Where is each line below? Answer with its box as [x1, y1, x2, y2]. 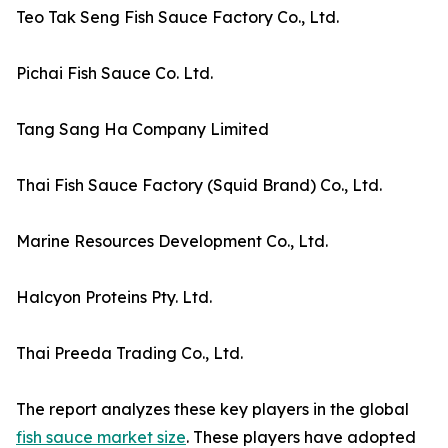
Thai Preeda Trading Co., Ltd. [16, 343, 243, 364]
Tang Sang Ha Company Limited [16, 119, 269, 140]
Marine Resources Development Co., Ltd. [16, 231, 328, 252]
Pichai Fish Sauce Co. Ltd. [16, 63, 213, 84]
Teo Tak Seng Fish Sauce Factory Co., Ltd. [16, 7, 339, 28]
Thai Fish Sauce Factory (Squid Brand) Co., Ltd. [16, 175, 382, 196]
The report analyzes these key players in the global [16, 399, 409, 420]
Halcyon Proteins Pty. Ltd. [16, 287, 212, 308]
